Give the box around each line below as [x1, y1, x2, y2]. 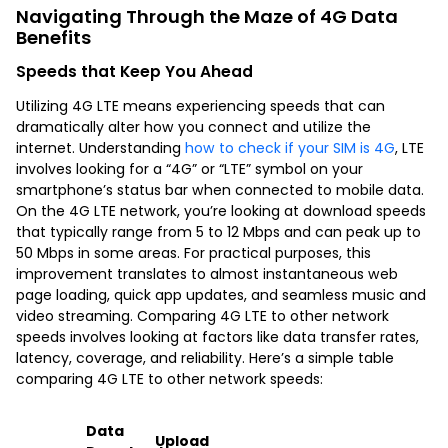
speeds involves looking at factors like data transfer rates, [16, 326, 419, 347]
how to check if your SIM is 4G [185, 137, 395, 158]
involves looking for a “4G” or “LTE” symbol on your [16, 158, 363, 179]
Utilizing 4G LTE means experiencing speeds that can [16, 95, 385, 116]
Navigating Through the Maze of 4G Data [16, 3, 398, 29]
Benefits [16, 24, 91, 50]
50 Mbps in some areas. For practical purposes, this [16, 242, 371, 263]
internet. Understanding [16, 137, 185, 158]
